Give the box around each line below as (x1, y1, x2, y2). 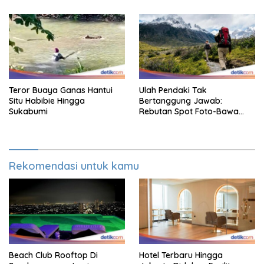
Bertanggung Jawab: (139, 95, 222, 107)
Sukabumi (9, 106, 48, 117)
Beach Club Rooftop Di (9, 250, 98, 261)
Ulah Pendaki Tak (139, 85, 207, 96)
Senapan (139, 117, 174, 128)
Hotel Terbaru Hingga (139, 250, 223, 261)
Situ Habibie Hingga (9, 95, 85, 107)
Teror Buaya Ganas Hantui (9, 85, 113, 96)
